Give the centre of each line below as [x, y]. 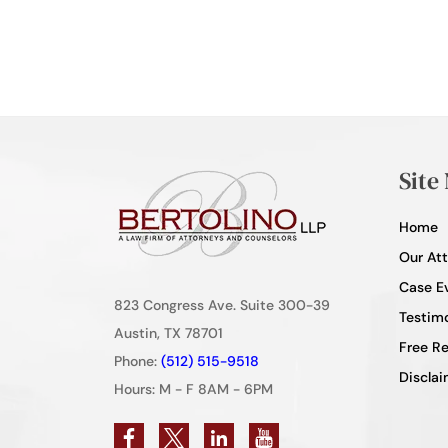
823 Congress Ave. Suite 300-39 [222, 304]
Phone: [137, 360]
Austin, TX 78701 [168, 332]
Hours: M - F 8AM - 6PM [193, 388]
